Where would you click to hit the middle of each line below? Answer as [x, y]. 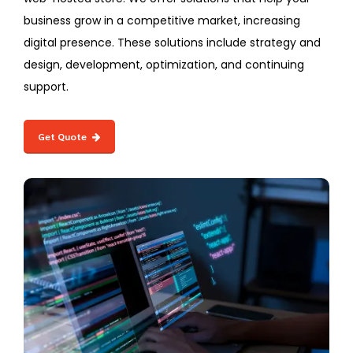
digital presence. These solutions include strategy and [172, 43]
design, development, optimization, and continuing [164, 65]
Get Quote [62, 137]
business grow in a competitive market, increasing [162, 21]
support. [46, 87]
